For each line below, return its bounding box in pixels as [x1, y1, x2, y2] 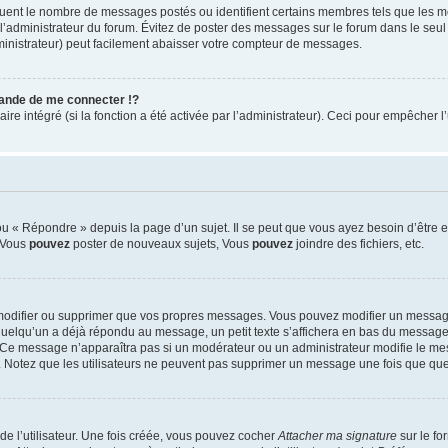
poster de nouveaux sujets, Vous [70, 236, 252, 251]
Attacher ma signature [278, 428, 397, 443]
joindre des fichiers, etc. [293, 236, 424, 251]
